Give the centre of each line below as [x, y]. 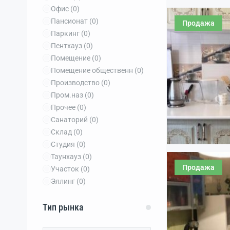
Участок [66, 169]
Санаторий [70, 120]
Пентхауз [67, 46]
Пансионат [70, 21]
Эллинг [64, 181]
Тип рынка [63, 207]
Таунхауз [67, 157]
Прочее [64, 107]
